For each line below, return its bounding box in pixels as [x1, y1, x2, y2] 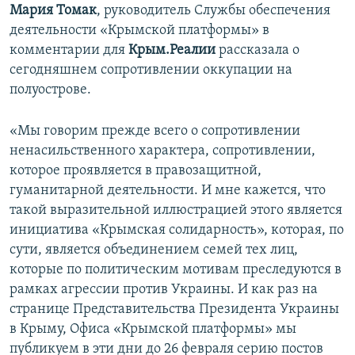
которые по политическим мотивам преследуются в [10, 262, 342, 278]
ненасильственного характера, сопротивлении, [10, 143, 315, 159]
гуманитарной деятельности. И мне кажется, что [10, 183, 326, 199]
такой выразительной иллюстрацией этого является [10, 203, 342, 219]
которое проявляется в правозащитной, [10, 163, 261, 179]
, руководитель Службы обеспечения [97, 3, 330, 19]
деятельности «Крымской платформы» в [10, 23, 269, 39]
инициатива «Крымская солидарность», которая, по [10, 223, 344, 239]
